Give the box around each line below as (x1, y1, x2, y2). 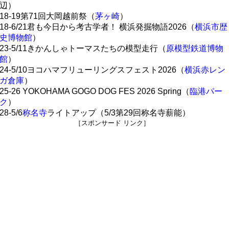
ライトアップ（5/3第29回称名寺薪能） (47, 108, 190, 117)
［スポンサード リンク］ (74, 119, 150, 127)
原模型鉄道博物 (166, 44, 223, 53)
